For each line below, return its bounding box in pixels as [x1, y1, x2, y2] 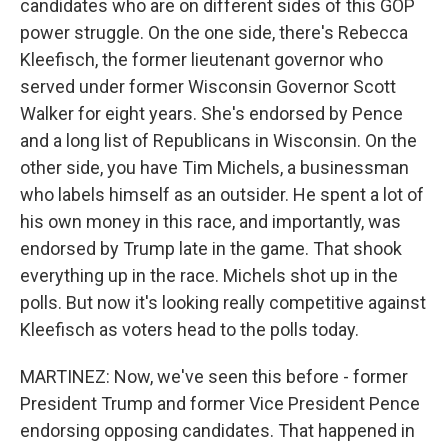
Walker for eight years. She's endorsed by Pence [20, 103, 403, 124]
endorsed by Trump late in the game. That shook [20, 238, 402, 259]
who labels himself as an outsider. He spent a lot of [20, 184, 424, 205]
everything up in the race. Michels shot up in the [20, 265, 398, 286]
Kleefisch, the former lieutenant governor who [20, 49, 383, 70]
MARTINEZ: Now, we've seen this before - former [20, 366, 408, 387]
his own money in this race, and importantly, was [20, 211, 401, 232]
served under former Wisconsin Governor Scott [20, 76, 396, 97]
